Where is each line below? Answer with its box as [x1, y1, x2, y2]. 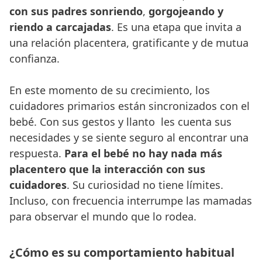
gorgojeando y [149, 4, 223, 18]
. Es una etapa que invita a [111, 19, 242, 34]
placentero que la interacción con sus [9, 161, 205, 176]
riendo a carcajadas [9, 19, 111, 34]
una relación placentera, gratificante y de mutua [9, 35, 249, 50]
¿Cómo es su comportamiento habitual [9, 244, 235, 260]
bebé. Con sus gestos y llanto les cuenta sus [9, 114, 232, 129]
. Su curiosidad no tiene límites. [67, 177, 223, 192]
